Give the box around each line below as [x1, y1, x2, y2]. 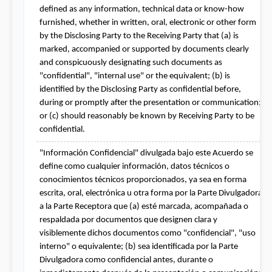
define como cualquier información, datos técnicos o [39, 161, 229, 171]
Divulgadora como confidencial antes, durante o [39, 255, 213, 265]
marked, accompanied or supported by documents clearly [39, 44, 249, 54]
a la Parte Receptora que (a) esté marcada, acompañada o [39, 202, 248, 211]
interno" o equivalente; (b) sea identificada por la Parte [39, 242, 238, 251]
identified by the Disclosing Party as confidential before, [39, 84, 241, 94]
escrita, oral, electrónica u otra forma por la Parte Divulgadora [39, 188, 262, 198]
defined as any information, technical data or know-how [39, 4, 244, 14]
